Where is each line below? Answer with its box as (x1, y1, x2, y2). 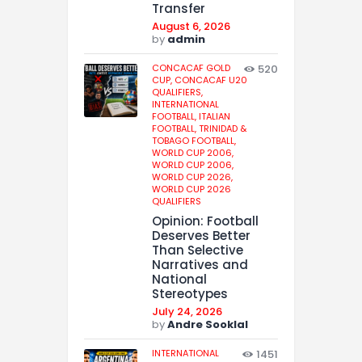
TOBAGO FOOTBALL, (152, 133, 236, 147)
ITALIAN (199, 109, 230, 123)
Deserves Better (152, 226, 250, 244)
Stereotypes (152, 284, 228, 302)
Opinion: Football (152, 212, 259, 229)
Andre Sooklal (167, 316, 248, 332)
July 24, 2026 (152, 303, 222, 319)
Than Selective (152, 241, 243, 259)
